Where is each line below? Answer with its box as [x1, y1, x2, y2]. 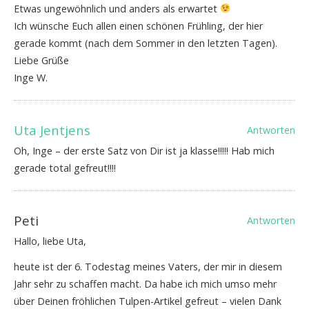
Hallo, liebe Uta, [14, 235, 86, 248]
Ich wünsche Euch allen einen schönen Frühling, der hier [14, 19, 263, 33]
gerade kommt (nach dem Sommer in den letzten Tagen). [14, 37, 277, 50]
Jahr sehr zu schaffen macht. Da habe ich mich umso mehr [14, 277, 277, 291]
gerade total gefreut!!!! [14, 161, 116, 175]
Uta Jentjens [14, 121, 90, 139]
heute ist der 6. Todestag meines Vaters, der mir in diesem [14, 260, 282, 274]
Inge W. [14, 71, 48, 85]
